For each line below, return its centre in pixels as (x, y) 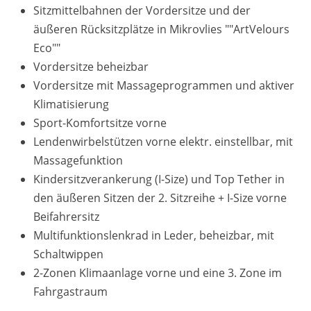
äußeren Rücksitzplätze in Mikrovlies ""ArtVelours (161, 29)
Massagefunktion (78, 160)
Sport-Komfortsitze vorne (100, 123)
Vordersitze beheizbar (91, 67)
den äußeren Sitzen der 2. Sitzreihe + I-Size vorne (160, 198)
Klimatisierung (71, 104)
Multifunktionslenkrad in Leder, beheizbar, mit (154, 235)
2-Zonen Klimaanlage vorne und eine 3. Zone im (158, 273)
